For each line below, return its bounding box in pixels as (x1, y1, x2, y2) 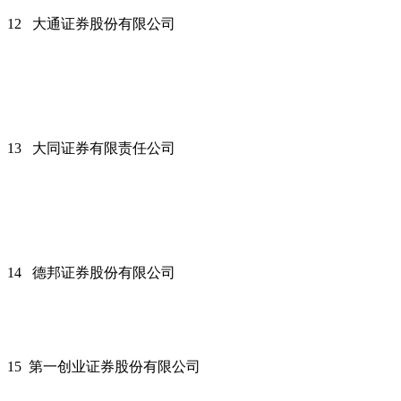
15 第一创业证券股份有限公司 (7, 358, 200, 374)
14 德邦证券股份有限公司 (7, 264, 175, 280)
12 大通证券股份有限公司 (7, 15, 175, 31)
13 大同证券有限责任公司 (7, 140, 175, 156)
